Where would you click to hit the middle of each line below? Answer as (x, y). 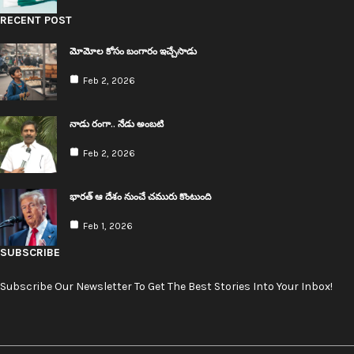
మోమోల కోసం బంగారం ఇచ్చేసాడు (133, 52)
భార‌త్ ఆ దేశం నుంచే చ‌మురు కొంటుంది (140, 197)
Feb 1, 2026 (108, 226)
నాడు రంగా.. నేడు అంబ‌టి (117, 124)
